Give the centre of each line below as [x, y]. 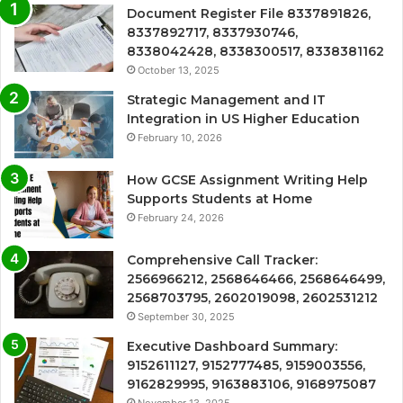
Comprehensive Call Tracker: [222, 260]
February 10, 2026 [180, 137]
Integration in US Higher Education [243, 118]
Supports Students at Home [219, 198]
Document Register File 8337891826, [249, 13]
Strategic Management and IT [226, 99]
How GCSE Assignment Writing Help [247, 179]
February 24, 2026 [181, 217]
